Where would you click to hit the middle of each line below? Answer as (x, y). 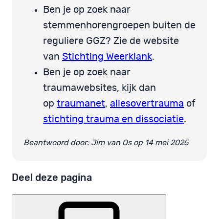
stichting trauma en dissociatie (113, 119)
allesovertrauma (147, 103)
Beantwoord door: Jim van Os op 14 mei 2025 (106, 142)
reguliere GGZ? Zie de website (111, 41)
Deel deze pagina (52, 177)
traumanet (81, 103)
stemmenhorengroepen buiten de (119, 25)
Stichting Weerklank (107, 56)
